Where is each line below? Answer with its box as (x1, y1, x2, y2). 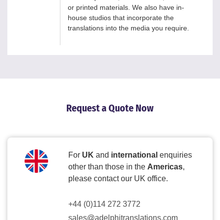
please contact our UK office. (68, 174, 168, 183)
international (111, 150, 158, 159)
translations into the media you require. (68, 24, 189, 32)
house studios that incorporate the (68, 13, 174, 22)
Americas (147, 162, 183, 171)
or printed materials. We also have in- (68, 3, 184, 11)
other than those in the (68, 162, 147, 171)
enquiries (158, 150, 192, 159)
